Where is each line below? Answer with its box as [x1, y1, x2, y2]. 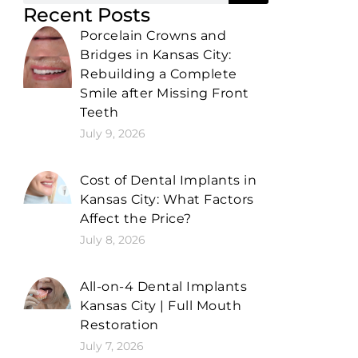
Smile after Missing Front [80, 85, 249, 101]
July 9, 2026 [80, 125, 146, 141]
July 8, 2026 [80, 232, 146, 247]
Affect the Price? [80, 210, 192, 226]
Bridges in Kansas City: [80, 46, 232, 62]
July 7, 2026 [80, 338, 145, 353]
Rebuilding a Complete [80, 66, 237, 82]
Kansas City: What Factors [80, 191, 254, 207]
